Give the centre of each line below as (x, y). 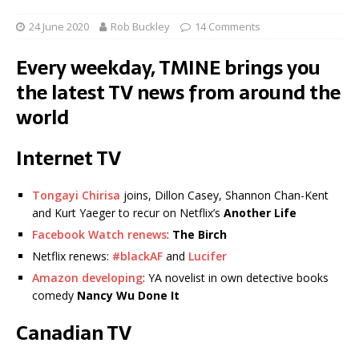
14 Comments (228, 27)
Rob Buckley (140, 27)
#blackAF (137, 256)
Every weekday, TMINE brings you (168, 68)
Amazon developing (87, 278)
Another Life (260, 213)
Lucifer (208, 256)
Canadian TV (74, 333)
